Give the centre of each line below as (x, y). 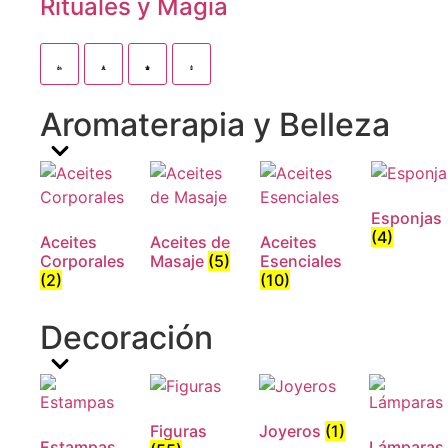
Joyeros (292, 431)
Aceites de (190, 242)
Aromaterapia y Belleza (215, 124)
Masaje (179, 261)
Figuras (178, 431)
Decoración (126, 337)
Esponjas (406, 218)
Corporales (82, 261)
